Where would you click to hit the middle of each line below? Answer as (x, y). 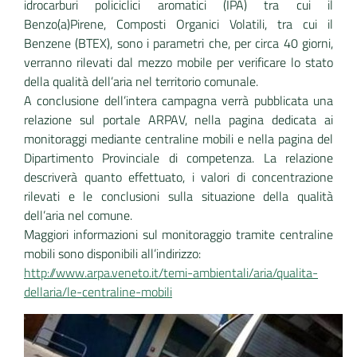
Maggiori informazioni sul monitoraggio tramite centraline (178, 234)
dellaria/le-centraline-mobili (98, 292)
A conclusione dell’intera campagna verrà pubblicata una (178, 100)
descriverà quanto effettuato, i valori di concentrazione (178, 177)
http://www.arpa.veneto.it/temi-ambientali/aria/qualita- (171, 273)
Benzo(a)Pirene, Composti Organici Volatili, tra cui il (178, 24)
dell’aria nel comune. (78, 215)
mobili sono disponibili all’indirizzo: (112, 253)
